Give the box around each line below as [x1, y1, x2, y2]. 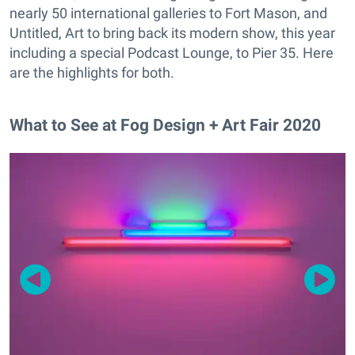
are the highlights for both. [10, 64, 174, 82]
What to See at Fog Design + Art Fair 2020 [10, 115, 321, 136]
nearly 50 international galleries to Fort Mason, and [10, 5, 327, 22]
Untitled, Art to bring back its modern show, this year [10, 25, 335, 42]
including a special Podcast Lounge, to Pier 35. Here [10, 44, 334, 62]
